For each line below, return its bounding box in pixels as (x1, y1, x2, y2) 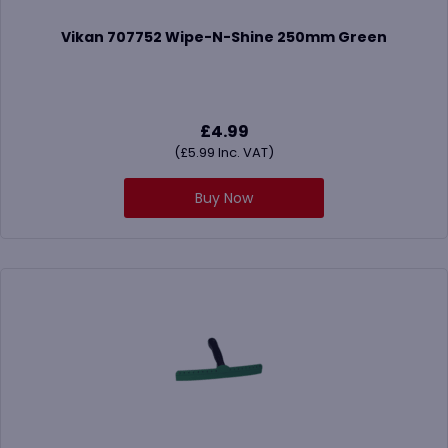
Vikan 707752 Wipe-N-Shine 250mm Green (61, 27, 387, 48)
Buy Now (195, 188, 253, 209)
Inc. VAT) (215, 143, 274, 163)
